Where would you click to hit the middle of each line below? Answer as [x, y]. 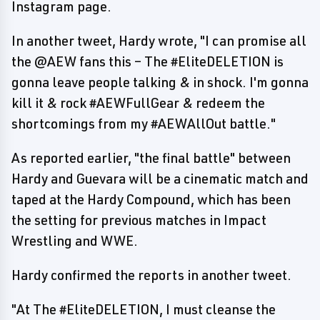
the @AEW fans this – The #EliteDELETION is [147, 61]
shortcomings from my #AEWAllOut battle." [144, 124]
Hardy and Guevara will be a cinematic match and [160, 179]
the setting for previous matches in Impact [139, 220]
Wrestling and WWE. [75, 241]
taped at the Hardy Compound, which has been [151, 199]
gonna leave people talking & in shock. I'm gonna [160, 82]
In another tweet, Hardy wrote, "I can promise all [159, 41]
